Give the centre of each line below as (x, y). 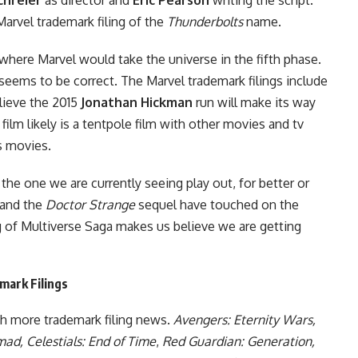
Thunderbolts (205, 21)
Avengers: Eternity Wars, (245, 319)
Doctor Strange (90, 204)
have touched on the (238, 204)
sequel (156, 204)
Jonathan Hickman (137, 102)
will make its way (265, 102)
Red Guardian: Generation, (239, 341)
